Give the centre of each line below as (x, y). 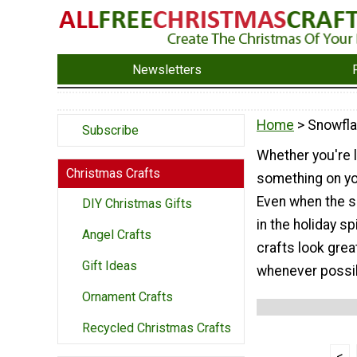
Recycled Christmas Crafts (157, 328)
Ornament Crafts (127, 297)
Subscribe (110, 131)
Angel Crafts (117, 235)
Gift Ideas (110, 266)
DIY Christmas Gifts (137, 204)
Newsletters (167, 69)
